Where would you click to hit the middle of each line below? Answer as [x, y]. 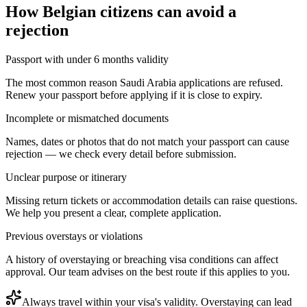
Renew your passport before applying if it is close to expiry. [134, 95]
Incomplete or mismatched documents [87, 118]
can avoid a [195, 11]
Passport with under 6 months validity [87, 59]
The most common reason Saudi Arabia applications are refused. [144, 82]
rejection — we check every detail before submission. [121, 153]
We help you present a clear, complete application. [113, 212]
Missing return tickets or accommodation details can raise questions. [151, 200]
